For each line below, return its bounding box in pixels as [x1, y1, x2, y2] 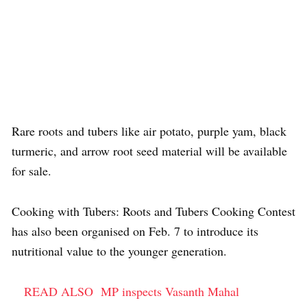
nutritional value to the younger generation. [12, 243, 227, 259]
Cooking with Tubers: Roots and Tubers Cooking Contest [12, 203, 295, 219]
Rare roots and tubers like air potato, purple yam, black [12, 123, 286, 139]
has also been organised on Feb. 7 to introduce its [12, 223, 258, 239]
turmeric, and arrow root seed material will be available [12, 143, 287, 159]
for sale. [12, 162, 56, 179]
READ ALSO [24, 283, 93, 299]
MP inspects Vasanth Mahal [101, 283, 239, 299]
